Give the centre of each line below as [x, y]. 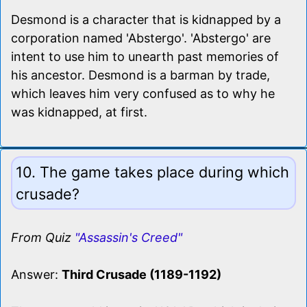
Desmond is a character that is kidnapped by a [146, 19]
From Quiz [43, 237]
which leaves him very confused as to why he [143, 93]
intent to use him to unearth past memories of [145, 56]
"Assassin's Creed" [128, 237]
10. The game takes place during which [152, 172]
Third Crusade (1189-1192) [142, 274]
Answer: [36, 274]
